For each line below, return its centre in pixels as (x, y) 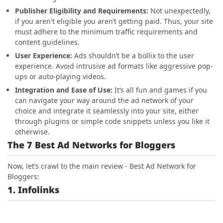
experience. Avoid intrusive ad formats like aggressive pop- (114, 66)
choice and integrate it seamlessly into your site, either (107, 111)
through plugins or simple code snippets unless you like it (112, 121)
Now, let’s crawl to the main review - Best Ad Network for (102, 166)
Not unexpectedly (179, 10)
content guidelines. (47, 42)
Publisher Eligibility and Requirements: (83, 10)
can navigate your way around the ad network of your (104, 100)
